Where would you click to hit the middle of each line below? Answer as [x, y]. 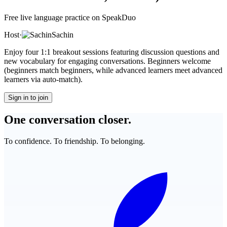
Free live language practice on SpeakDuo [70, 17]
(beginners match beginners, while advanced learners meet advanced [113, 70]
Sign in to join [28, 97]
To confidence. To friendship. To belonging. [74, 141]
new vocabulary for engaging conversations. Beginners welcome [107, 61]
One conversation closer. [68, 119]
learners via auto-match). [43, 79]
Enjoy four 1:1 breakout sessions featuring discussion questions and [112, 52]
